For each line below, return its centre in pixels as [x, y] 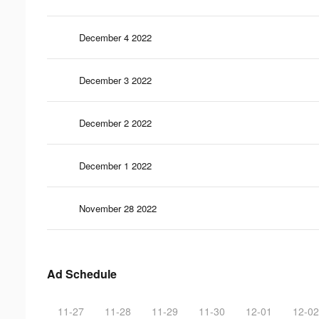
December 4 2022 [115, 37]
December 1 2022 [115, 165]
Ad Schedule [82, 273]
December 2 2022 [115, 122]
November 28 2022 [118, 208]
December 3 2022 [115, 80]
